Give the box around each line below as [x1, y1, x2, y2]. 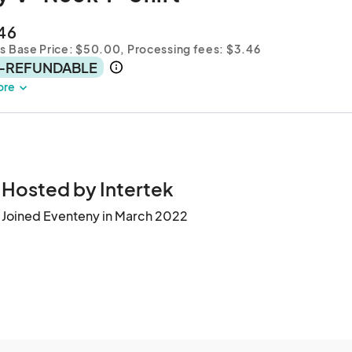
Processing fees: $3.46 [126, 42, 261, 57]
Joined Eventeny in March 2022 [2, 207, 188, 224]
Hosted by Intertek [2, 176, 174, 200]
